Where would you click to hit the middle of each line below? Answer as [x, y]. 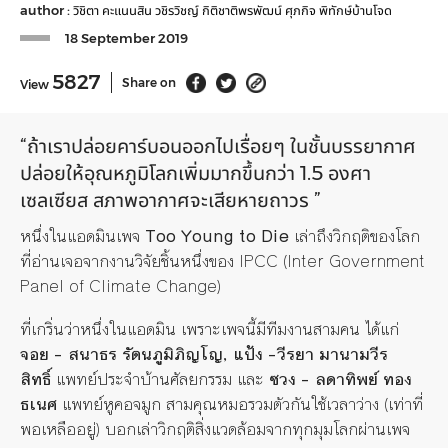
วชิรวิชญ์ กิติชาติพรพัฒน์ [220, 10]
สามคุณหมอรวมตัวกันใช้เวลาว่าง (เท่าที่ [292, 403]
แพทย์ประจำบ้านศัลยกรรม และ [160, 378]
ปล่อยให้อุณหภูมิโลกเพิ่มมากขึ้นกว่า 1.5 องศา [195, 173]
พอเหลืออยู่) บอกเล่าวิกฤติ [107, 428]
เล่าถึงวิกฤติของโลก [354, 235]
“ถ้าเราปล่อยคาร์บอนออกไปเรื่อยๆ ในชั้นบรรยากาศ [218, 146]
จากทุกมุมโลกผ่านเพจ [338, 428]
